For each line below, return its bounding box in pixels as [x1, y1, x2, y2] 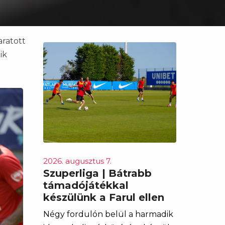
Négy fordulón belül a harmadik [43, 209, 173, 219]
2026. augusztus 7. [43, 156, 111, 166]
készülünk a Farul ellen [43, 191, 164, 203]
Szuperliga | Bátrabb [43, 167, 152, 179]
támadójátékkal [43, 179, 129, 191]
